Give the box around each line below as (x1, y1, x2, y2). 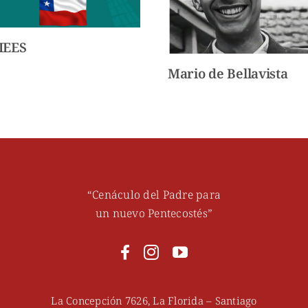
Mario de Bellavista (167, 64, 288, 82)
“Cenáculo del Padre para (87, 187, 221, 203)
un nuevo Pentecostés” (95, 206, 213, 221)
